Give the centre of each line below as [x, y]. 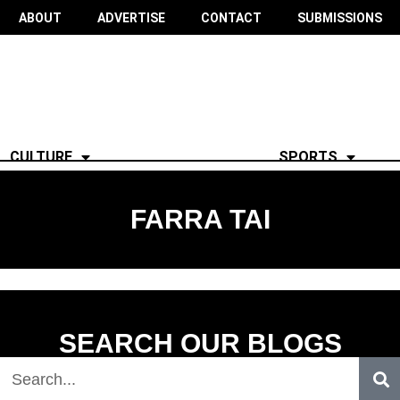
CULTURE [42, 156]
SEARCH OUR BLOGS [200, 344]
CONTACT [231, 17]
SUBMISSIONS [339, 17]
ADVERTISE [131, 17]
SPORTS [308, 156]
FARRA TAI [200, 220]
